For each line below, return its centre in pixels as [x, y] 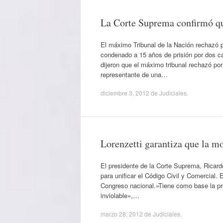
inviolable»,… [120, 195]
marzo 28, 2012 [122, 214]
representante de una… [134, 74]
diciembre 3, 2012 [125, 93]
